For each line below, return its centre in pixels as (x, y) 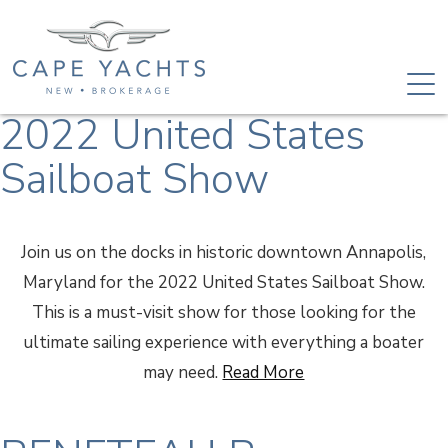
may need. (183, 373)
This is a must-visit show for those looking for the (223, 313)
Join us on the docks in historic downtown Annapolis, (224, 253)
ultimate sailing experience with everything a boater (224, 343)
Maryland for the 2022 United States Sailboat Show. (223, 283)
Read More (263, 373)
